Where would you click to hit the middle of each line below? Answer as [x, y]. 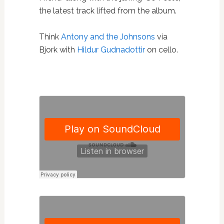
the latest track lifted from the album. [108, 10]
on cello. [161, 49]
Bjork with [58, 49]
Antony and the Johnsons [108, 36]
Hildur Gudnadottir [111, 49]
